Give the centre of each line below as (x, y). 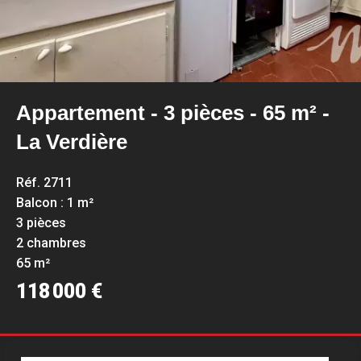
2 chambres (51, 243)
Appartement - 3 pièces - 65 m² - (173, 113)
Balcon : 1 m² (55, 203)
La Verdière (72, 142)
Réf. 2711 (44, 183)
